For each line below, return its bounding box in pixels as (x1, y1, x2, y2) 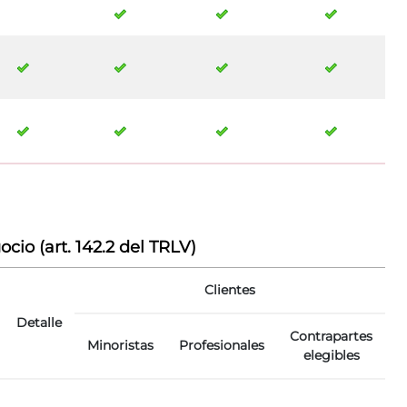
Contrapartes (290, 328, 372, 345)
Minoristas (87, 337, 154, 354)
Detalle (16, 314, 62, 332)
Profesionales (179, 337, 264, 354)
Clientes (204, 282, 255, 299)
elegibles (303, 347, 360, 364)
